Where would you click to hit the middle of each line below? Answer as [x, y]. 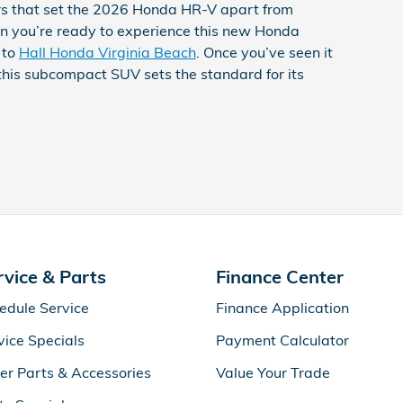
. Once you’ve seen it [264, 52]
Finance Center [280, 276]
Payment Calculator [282, 340]
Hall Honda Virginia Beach [107, 52]
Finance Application [282, 307]
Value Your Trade [273, 372]
